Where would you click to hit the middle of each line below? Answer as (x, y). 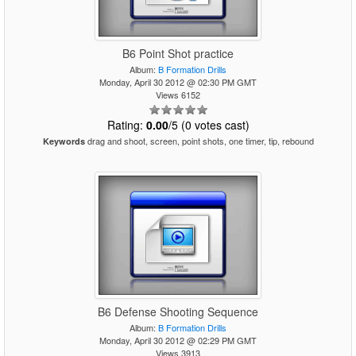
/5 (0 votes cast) (209, 125)
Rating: (126, 125)
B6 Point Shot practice (178, 53)
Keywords (64, 141)
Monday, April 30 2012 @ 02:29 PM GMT (178, 340)
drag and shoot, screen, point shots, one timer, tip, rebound (199, 141)
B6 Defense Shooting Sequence (178, 311)
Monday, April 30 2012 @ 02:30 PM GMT (178, 82)
